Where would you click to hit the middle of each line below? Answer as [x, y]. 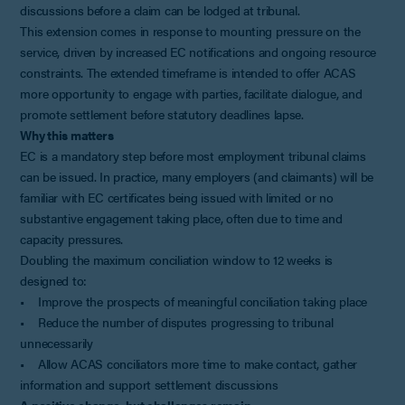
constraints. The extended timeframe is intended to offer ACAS [188, 72]
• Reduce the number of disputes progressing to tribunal [177, 321]
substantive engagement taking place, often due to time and [181, 217]
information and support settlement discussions [149, 384]
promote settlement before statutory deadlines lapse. [162, 113]
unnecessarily [57, 342]
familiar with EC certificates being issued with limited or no [177, 197]
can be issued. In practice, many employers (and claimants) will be [197, 176]
